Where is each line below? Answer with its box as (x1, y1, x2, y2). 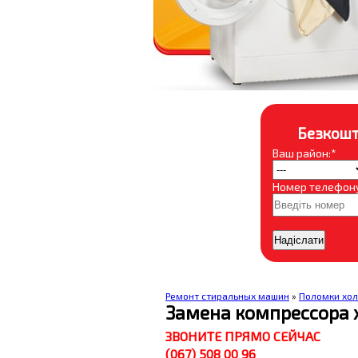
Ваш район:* (272, 146, 336, 160)
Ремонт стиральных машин (165, 290, 289, 301)
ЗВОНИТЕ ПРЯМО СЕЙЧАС (165, 328, 320, 344)
